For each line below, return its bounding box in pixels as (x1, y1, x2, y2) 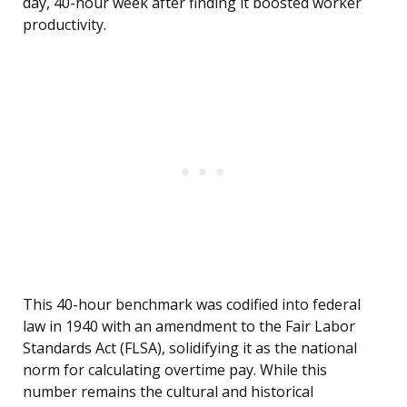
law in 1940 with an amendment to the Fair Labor (23, 316, 355, 337)
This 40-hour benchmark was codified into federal (23, 294, 361, 315)
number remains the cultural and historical (23, 382, 313, 402)
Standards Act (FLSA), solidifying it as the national (23, 338, 357, 359)
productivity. (23, 15, 106, 35)
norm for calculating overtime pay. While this (23, 360, 327, 381)
